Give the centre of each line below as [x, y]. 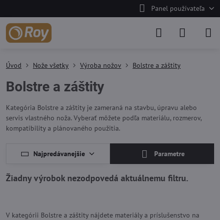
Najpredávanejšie [59, 153]
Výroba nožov [101, 65]
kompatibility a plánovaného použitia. [63, 128]
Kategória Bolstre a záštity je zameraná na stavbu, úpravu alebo [101, 108]
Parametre [169, 154]
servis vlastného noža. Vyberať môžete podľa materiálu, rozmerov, [104, 118]
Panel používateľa [178, 8]
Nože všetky [51, 65]
